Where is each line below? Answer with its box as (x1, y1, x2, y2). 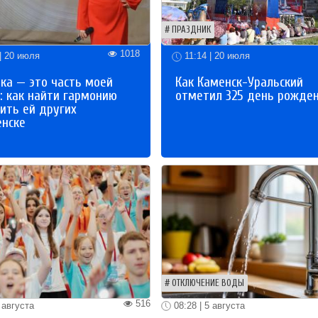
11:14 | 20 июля (182, 50, 251, 62)
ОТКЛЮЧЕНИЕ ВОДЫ (172, 278, 245, 288)
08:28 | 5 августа (171, 300, 246, 311)
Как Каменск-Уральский (175, 74, 304, 90)
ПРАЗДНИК (172, 25, 212, 35)
